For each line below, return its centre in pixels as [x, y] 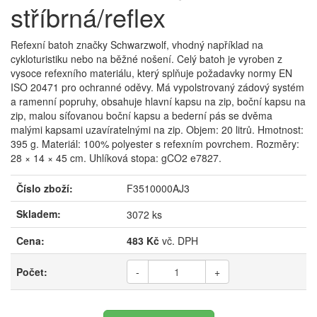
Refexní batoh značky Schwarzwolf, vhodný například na [137, 44]
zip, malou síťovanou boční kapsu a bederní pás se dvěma [142, 115]
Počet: [32, 271]
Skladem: [39, 213]
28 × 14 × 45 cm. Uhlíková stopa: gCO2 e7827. [116, 157]
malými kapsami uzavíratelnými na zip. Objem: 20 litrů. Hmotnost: [157, 129]
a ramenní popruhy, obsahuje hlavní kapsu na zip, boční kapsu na [158, 101]
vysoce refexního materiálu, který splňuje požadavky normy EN [151, 73]
